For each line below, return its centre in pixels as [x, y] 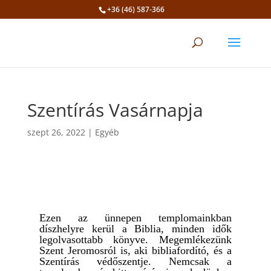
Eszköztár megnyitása [57, 35]
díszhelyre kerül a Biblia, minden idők [135, 229]
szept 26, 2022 [56, 132]
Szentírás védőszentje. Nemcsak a [135, 261]
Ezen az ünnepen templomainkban [135, 218]
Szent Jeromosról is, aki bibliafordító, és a [135, 250]
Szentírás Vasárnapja [115, 110]
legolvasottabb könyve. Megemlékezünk [135, 240]
